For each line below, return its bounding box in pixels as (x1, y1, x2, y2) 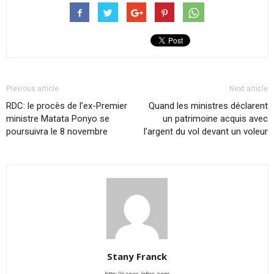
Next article (229, 84, 268, 93)
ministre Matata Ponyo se (6, 113, 109, 124)
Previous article (6, 84, 59, 93)
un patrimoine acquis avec (163, 113, 268, 124)
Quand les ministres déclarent (149, 100, 268, 111)
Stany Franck (107, 250, 167, 262)
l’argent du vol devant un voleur (144, 125, 268, 137)
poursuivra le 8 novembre (6, 125, 108, 137)
